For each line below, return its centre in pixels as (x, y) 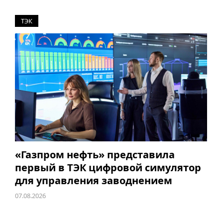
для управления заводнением (93, 181)
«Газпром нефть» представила (95, 155)
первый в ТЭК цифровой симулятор (108, 168)
